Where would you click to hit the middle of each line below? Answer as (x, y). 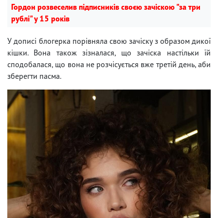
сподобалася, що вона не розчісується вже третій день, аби (109, 64)
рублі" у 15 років (40, 18)
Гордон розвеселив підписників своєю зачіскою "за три (106, 7)
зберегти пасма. (34, 76)
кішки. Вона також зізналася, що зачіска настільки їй (109, 52)
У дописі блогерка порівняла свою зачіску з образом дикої (109, 41)
